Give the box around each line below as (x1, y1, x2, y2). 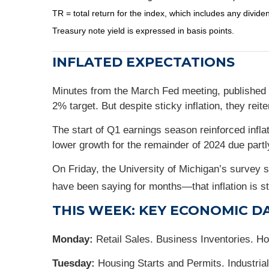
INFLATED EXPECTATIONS (52, 54, 235, 70)
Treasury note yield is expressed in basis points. (52, 25, 234, 35)
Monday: (52, 233, 96, 245)
